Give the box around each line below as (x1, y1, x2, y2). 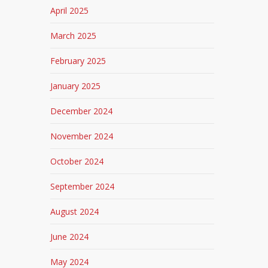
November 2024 (50, 130, 114, 142)
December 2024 (50, 105, 113, 117)
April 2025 (50, 5, 89, 16)
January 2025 (50, 80, 101, 92)
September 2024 (50, 181, 115, 192)
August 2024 (50, 206, 99, 217)
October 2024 (50, 156, 104, 167)
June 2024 (50, 231, 89, 242)
